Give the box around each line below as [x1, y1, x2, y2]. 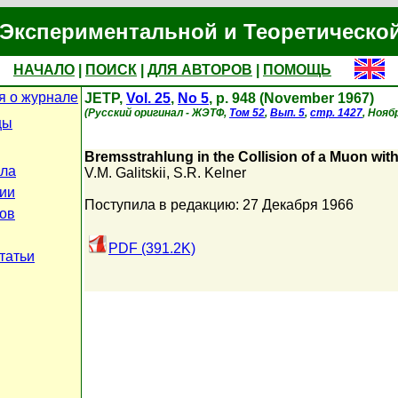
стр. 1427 [310, 107, 362, 119]
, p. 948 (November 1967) [209, 91, 374, 106]
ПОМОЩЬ [263, 62, 331, 77]
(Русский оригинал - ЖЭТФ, [84, 107, 229, 119]
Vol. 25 [126, 91, 171, 106]
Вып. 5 [270, 107, 305, 119]
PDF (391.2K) [108, 241, 195, 256]
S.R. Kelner [173, 165, 246, 180]
